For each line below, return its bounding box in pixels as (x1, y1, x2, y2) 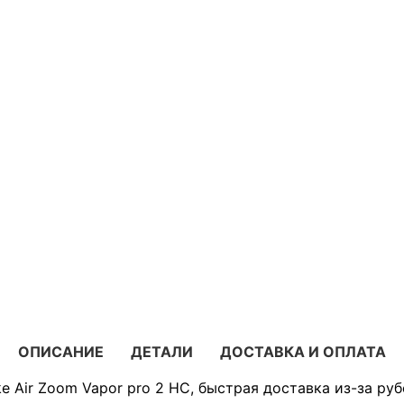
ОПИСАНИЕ (18, 342, 104, 361)
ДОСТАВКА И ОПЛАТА (220, 342, 386, 361)
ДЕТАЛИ (131, 342, 193, 361)
